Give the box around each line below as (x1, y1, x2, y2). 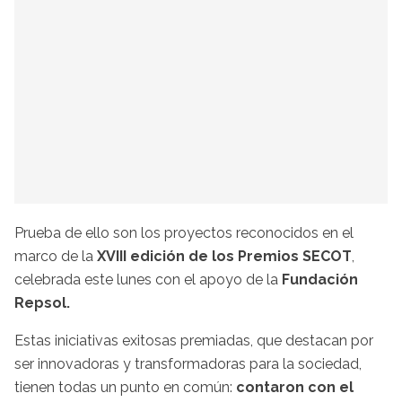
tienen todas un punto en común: (14, 378, 236, 396)
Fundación (282, 270, 358, 288)
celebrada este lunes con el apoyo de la (14, 270, 282, 288)
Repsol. (14, 293, 74, 311)
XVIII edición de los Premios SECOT (97, 247, 352, 265)
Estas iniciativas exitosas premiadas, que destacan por (14, 331, 373, 349)
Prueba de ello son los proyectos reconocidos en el (14, 223, 354, 241)
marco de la (14, 247, 97, 265)
